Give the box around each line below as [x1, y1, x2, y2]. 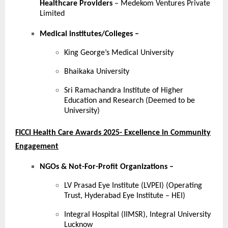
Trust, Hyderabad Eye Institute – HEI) [64, 192, 185, 201]
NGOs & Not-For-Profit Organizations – [40, 163, 174, 172]
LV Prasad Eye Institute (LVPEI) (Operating [64, 182, 202, 190]
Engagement [15, 142, 59, 151]
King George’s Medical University [64, 49, 174, 58]
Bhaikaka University [64, 68, 129, 76]
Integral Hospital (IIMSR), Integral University [64, 211, 211, 219]
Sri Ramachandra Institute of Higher [64, 87, 183, 95]
